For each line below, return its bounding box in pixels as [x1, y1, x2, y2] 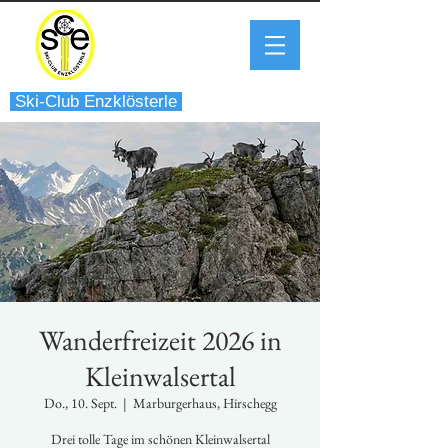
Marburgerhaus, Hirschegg [132, 394, 277, 412]
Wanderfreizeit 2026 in [38, 322, 282, 358]
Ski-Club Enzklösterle [10, 92, 182, 111]
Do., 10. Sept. [43, 394, 117, 412]
